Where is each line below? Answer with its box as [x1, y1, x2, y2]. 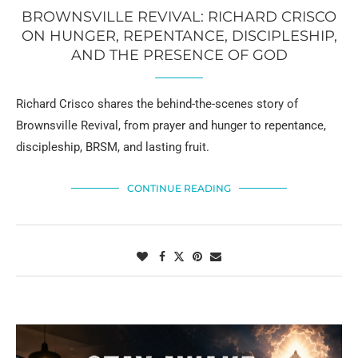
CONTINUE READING [127, 182, 231, 195]
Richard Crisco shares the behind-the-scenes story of [16, 97, 298, 112]
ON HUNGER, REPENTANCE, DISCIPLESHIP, [21, 27, 337, 46]
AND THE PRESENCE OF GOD [70, 46, 288, 65]
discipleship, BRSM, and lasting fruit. [16, 140, 209, 155]
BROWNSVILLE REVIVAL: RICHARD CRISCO [22, 8, 336, 26]
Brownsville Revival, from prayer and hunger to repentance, [16, 118, 326, 133]
